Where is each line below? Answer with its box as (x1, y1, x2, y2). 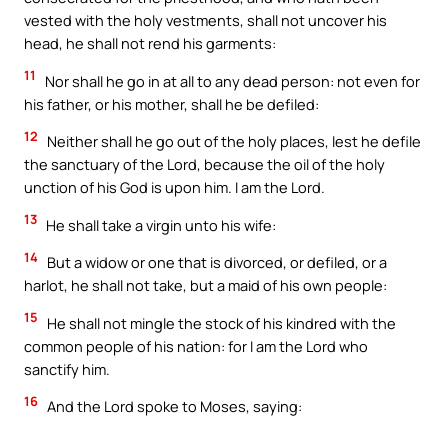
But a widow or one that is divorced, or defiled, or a (44, 252, 387, 273)
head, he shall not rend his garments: (24, 32, 276, 53)
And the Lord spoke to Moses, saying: (44, 396, 302, 417)
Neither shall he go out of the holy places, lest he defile (44, 131, 421, 152)
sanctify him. (24, 358, 110, 379)
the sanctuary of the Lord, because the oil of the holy (24, 154, 385, 175)
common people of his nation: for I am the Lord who (24, 335, 368, 356)
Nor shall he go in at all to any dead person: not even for (42, 70, 420, 91)
